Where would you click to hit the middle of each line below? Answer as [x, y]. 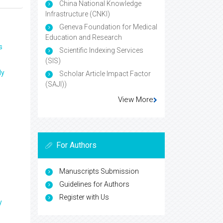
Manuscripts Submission [99, 171]
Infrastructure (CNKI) [78, 14]
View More [136, 99]
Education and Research [84, 37]
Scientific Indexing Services [101, 50]
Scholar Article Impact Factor [104, 73]
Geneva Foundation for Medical [108, 27]
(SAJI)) [56, 84]
